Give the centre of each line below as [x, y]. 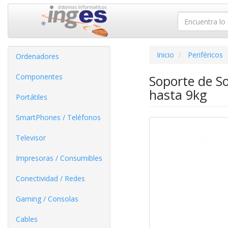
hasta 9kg [178, 95]
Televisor [31, 138]
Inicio [165, 55]
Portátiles [32, 97]
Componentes [39, 77]
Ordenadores [37, 56]
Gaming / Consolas [47, 199]
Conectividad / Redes [50, 178]
